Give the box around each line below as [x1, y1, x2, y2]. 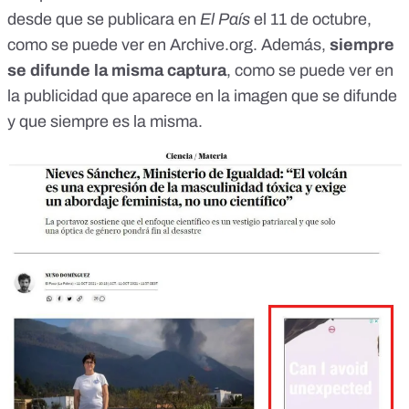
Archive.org [166, 35, 253, 54]
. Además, [253, 35, 330, 54]
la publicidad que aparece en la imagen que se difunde [7, 86, 397, 105]
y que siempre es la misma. [7, 111, 203, 131]
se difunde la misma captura [7, 60, 226, 79]
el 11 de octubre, [250, 9, 372, 28]
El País [200, 9, 250, 28]
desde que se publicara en [7, 9, 200, 28]
